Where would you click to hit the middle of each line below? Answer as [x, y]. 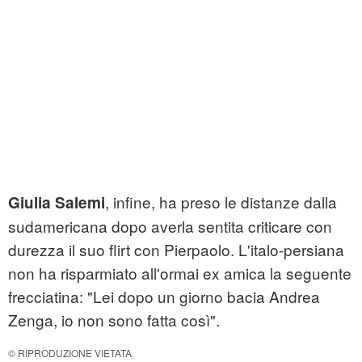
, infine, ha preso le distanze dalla [221, 202]
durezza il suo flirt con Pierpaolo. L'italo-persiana [176, 250]
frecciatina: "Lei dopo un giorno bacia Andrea [164, 297]
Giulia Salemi [57, 203]
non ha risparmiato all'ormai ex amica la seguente [180, 273]
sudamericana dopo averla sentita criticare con [170, 226]
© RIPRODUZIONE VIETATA [70, 353]
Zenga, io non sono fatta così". [114, 320]
